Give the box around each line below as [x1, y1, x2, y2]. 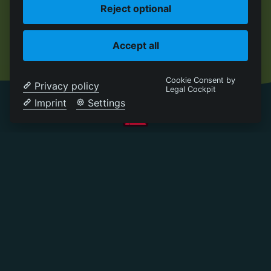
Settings [88, 96, 126, 109]
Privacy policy [34, 79, 100, 92]
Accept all [112, 39, 159, 51]
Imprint [34, 96, 67, 109]
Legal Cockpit [165, 84, 216, 94]
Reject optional [100, 2, 171, 15]
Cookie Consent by [165, 75, 235, 85]
